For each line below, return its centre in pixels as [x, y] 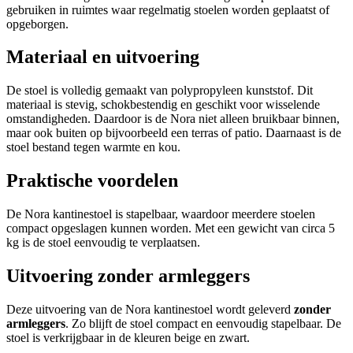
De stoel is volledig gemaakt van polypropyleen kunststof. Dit [160, 91]
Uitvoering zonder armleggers [128, 276]
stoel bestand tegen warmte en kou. [93, 147]
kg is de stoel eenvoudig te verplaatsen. [103, 243]
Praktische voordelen [92, 181]
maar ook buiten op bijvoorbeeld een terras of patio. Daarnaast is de [174, 133]
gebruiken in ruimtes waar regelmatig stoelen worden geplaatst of [168, 9]
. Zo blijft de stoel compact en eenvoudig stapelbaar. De [203, 323]
